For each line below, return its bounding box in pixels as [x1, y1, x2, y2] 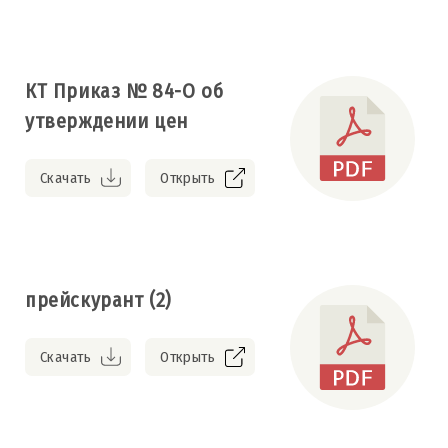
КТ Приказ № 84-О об [25, 78, 224, 103]
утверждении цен [25, 108, 188, 133]
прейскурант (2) [25, 287, 172, 312]
